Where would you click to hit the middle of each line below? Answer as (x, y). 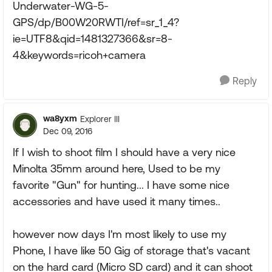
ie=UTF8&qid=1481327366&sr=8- (93, 39)
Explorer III (100, 119)
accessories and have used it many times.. (117, 201)
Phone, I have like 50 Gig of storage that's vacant (131, 250)
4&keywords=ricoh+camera (79, 55)
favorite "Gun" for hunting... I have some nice (121, 185)
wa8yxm (60, 118)
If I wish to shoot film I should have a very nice (124, 152)
